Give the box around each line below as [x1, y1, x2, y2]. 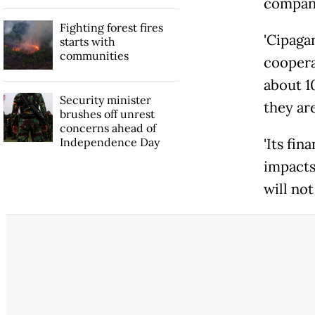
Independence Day [59, 134, 160, 149]
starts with [59, 34, 115, 49]
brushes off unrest [59, 106, 155, 121]
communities [59, 48, 129, 63]
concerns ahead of [59, 120, 156, 135]
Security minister [59, 92, 151, 107]
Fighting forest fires [59, 20, 163, 34]
